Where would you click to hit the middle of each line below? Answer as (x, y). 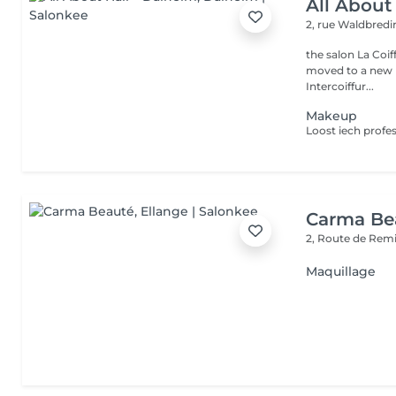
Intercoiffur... (340, 86)
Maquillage (341, 271)
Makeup (332, 116)
